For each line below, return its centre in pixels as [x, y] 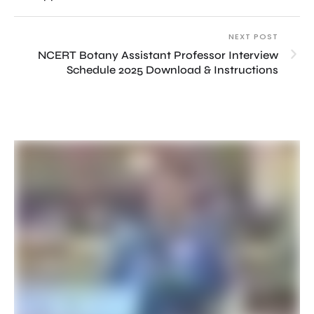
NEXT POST [253, 37]
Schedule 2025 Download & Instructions [172, 70]
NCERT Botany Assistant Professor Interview [158, 55]
